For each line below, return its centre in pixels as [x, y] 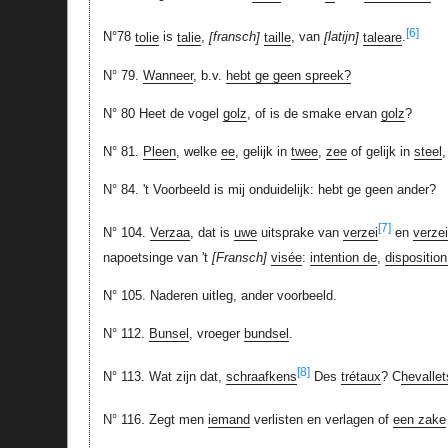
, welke [198, 151]
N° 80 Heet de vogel [162, 113]
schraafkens [261, 377]
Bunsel [168, 333]
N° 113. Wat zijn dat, [164, 377]
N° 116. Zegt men [155, 420]
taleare [382, 37]
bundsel [266, 333]
